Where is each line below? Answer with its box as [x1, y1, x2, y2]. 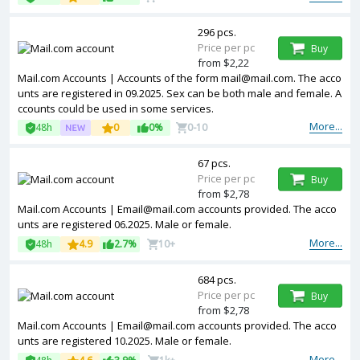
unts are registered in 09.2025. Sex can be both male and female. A [18, 86, 342, 100]
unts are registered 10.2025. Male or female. [18, 333, 231, 348]
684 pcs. [198, 272, 236, 287]
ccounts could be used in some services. [18, 101, 214, 116]
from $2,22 [198, 55, 249, 70]
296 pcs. [198, 25, 236, 39]
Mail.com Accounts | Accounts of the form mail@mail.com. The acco [18, 71, 342, 85]
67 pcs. [198, 156, 231, 170]
